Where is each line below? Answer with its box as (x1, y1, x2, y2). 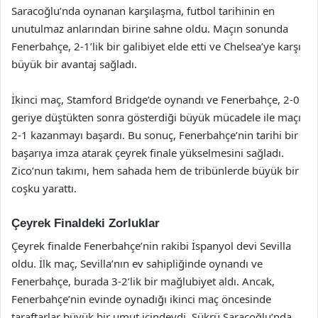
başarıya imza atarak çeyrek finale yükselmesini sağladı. (11, 145, 284, 160)
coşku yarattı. (11, 180, 77, 195)
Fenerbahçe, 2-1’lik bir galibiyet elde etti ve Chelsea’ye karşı (11, 38, 301, 53)
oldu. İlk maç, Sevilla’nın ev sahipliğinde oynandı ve (11, 256, 263, 270)
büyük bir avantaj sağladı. (11, 56, 137, 71)
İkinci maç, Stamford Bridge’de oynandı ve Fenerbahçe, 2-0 (11, 92, 300, 106)
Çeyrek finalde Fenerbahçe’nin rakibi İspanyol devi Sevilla (11, 238, 291, 253)
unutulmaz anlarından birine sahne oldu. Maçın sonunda (11, 21, 288, 35)
